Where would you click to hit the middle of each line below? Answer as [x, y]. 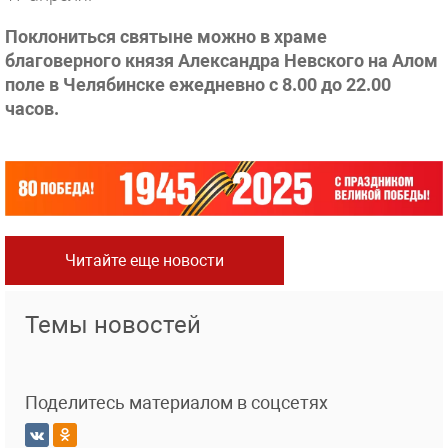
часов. [32, 108]
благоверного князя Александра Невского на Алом [221, 60]
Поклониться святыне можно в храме [166, 36]
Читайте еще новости [144, 261]
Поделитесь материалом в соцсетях [176, 403]
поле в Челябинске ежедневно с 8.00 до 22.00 [198, 84]
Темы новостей [113, 325]
